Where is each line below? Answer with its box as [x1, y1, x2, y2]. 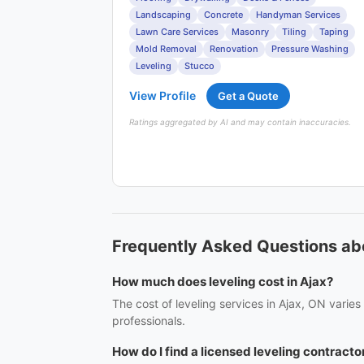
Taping [319, 26, 349, 37]
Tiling [282, 26, 306, 37]
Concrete [204, 9, 243, 20]
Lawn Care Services [136, 26, 219, 37]
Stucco [184, 60, 214, 71]
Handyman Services [256, 9, 340, 20]
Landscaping [136, 9, 191, 20]
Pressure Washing [271, 43, 349, 54]
